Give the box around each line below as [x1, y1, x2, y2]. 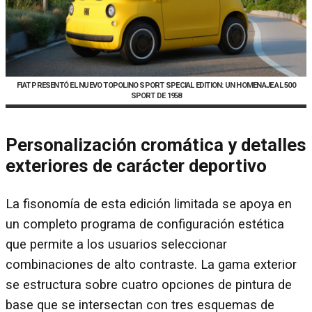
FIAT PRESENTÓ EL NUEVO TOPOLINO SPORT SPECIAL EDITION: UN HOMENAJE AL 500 [17, 80, 295, 90]
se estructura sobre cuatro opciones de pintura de [6, 276, 292, 292]
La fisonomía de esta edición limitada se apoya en [6, 196, 292, 212]
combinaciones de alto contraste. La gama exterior [6, 256, 297, 272]
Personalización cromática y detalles [6, 134, 306, 156]
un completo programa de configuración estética [6, 216, 284, 232]
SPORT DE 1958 [130, 91, 182, 100]
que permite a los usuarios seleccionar [6, 236, 227, 252]
